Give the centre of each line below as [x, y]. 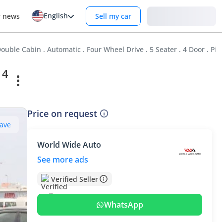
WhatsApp [124, 205]
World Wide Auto [69, 145]
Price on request [62, 113]
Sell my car [113, 16]
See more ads [63, 160]
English [56, 16]
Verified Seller [75, 179]
